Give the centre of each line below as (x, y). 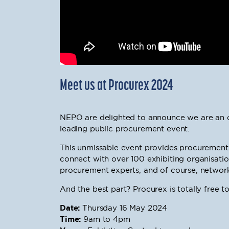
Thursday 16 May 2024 (124, 208)
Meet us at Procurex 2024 (117, 86)
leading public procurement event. (125, 129)
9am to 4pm (106, 219)
